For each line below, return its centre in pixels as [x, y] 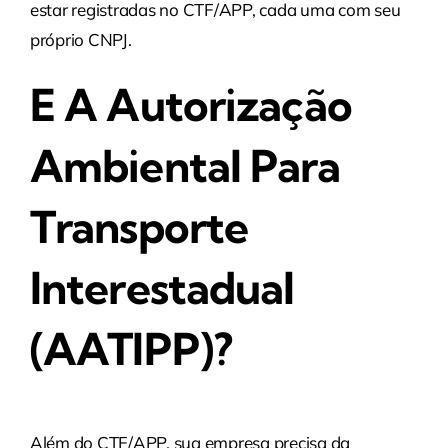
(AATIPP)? [131, 348]
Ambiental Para [184, 165]
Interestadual [162, 287]
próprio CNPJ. [80, 39]
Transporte [139, 226]
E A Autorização [190, 104]
